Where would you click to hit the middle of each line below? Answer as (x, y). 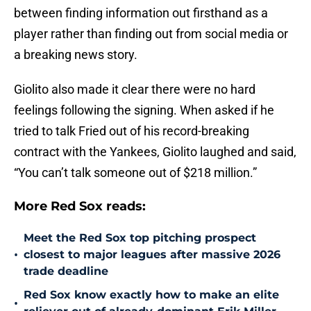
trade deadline (66, 271)
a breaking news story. (77, 55)
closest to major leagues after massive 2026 (152, 255)
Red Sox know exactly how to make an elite (151, 295)
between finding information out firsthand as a (141, 13)
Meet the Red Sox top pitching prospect (140, 238)
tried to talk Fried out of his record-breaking (132, 131)
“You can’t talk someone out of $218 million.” (137, 173)
